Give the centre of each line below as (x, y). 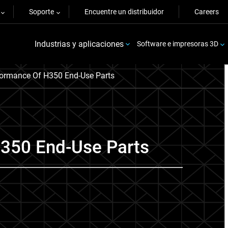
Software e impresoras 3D (177, 44)
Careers (207, 12)
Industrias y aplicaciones (79, 44)
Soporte (41, 12)
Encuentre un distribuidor (124, 12)
